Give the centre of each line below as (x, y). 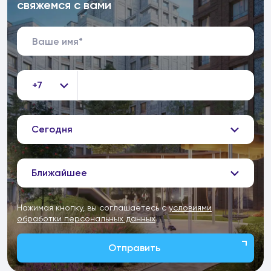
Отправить (134, 248)
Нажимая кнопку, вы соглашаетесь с (93, 207)
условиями (190, 207)
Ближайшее (59, 173)
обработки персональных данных (86, 218)
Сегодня (52, 129)
